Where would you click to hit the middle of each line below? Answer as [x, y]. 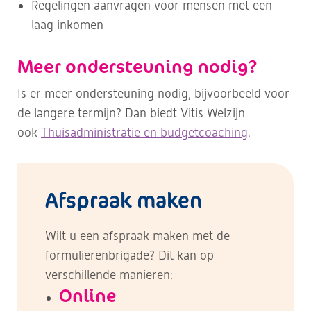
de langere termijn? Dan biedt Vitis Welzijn [131, 113]
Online [88, 295]
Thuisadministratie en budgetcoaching [144, 132]
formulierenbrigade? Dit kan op [129, 255]
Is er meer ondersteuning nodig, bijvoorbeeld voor [153, 93]
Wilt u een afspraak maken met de [137, 236]
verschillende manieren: [109, 275]
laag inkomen [67, 25]
